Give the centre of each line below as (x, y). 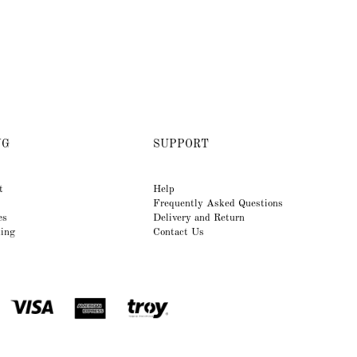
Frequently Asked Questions (218, 204)
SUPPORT (180, 144)
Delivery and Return (198, 218)
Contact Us (178, 232)
